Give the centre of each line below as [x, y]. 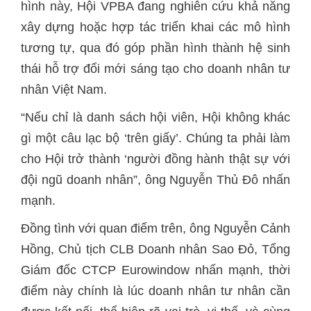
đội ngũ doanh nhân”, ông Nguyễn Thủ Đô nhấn [155, 180]
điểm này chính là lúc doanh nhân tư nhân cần [155, 291]
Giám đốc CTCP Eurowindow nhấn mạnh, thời [155, 270]
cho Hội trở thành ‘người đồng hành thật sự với [155, 159]
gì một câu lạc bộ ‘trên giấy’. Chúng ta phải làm [155, 138]
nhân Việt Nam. [64, 90]
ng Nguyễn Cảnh [243, 228]
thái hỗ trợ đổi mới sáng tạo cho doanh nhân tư [155, 69]
